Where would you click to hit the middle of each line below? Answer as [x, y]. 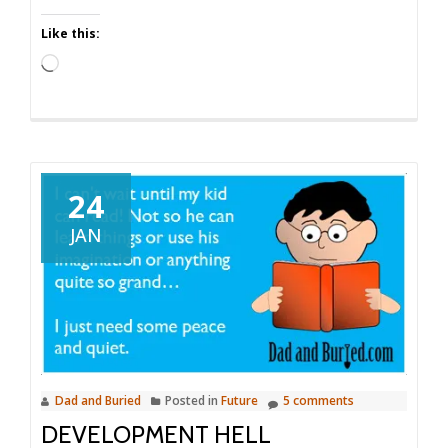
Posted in [193, 400]
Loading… [94, 64]
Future [239, 400]
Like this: [70, 33]
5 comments [318, 400]
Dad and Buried [98, 400]
